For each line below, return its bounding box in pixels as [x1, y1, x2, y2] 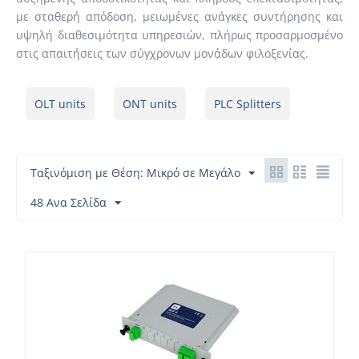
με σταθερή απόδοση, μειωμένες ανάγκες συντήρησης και [16, 9, 343, 24]
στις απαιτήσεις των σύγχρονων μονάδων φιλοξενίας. [16, 46, 309, 61]
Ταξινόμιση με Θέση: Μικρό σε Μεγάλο [30, 165, 240, 180]
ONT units [123, 96, 177, 111]
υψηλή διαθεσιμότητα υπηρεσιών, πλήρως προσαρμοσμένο [16, 27, 343, 42]
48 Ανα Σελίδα [30, 195, 107, 210]
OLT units [34, 96, 86, 111]
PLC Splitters [214, 96, 281, 111]
